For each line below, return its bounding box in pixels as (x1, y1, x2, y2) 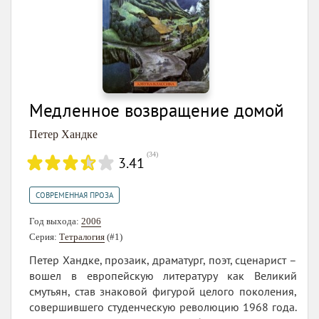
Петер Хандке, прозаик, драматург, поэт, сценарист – (29, 253, 297, 268)
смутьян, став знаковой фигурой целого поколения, (29, 284, 297, 299)
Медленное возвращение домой (29, 99, 284, 122)
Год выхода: (29, 216, 81, 227)
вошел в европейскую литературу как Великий (29, 268, 297, 283)
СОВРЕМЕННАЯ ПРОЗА (36, 190, 113, 201)
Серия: (29, 231, 59, 243)
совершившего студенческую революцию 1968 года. (29, 300, 297, 315)
